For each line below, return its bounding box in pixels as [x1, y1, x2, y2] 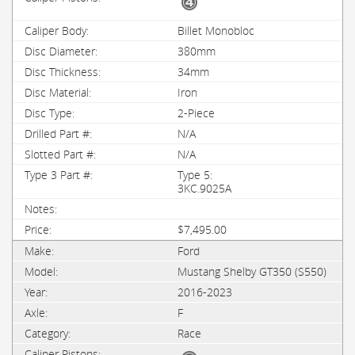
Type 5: [177, 167, 212, 182]
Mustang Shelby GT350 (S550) [177, 264, 326, 279]
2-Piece [177, 105, 215, 120]
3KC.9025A [177, 181, 231, 196]
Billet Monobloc [177, 23, 254, 38]
